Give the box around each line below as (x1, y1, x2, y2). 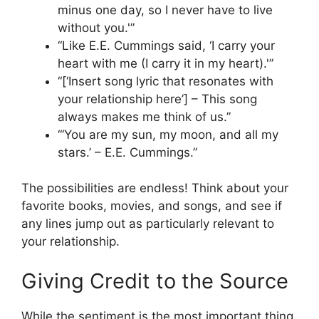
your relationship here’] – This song (58, 91, 257, 106)
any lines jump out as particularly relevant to (21, 216, 274, 231)
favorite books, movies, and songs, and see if (21, 199, 282, 214)
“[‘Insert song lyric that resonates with (58, 73, 273, 88)
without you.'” (58, 20, 135, 35)
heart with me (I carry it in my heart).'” (58, 56, 273, 70)
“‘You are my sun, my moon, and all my (58, 127, 278, 142)
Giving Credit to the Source (21, 268, 288, 293)
